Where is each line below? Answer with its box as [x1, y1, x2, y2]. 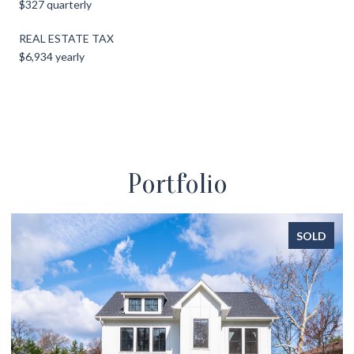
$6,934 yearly [19, 49, 85, 63]
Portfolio [126, 167, 228, 200]
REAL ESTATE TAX [19, 31, 114, 45]
